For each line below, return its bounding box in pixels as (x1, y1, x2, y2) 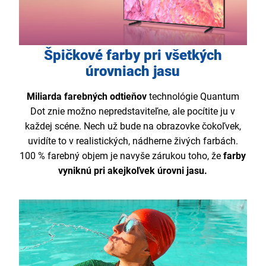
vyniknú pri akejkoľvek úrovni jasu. (58, 165, 208, 177)
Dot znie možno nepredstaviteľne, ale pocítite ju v (30, 106, 236, 118)
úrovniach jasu (85, 63, 180, 80)
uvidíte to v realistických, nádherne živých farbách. (27, 135, 238, 147)
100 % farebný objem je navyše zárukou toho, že (20, 150, 221, 162)
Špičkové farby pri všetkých (43, 47, 222, 64)
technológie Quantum (146, 91, 239, 103)
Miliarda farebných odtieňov (26, 91, 147, 103)
